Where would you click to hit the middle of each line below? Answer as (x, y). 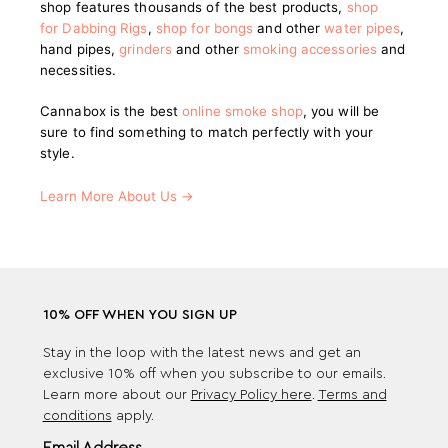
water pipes (362, 28)
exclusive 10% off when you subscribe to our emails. (214, 374)
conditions (77, 416)
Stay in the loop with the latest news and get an (201, 353)
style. (57, 153)
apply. (132, 416)
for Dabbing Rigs (94, 28)
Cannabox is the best (111, 111)
